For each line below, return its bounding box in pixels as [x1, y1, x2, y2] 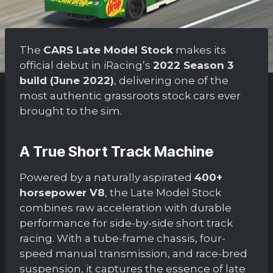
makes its [173, 43, 226, 56]
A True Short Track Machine [19, 142, 213, 160]
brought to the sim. [19, 104, 122, 117]
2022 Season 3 [153, 58, 233, 71]
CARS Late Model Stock [43, 43, 173, 56]
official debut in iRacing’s [19, 58, 153, 71]
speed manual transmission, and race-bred [19, 247, 247, 260]
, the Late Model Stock [105, 186, 221, 199]
